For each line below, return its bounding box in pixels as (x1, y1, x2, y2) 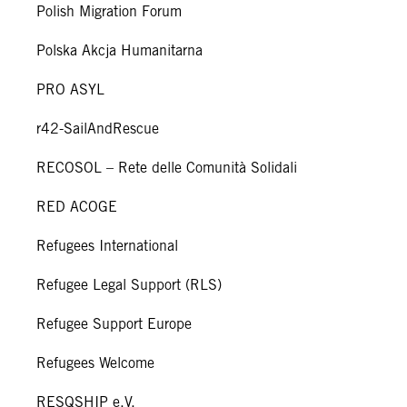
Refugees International (36, 237, 178, 255)
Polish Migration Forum (36, 3, 182, 21)
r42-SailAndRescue (36, 120, 159, 138)
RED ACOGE (36, 198, 117, 216)
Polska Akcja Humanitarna (36, 42, 203, 60)
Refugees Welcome (36, 354, 154, 372)
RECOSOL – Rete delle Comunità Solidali (36, 159, 297, 177)
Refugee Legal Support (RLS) (36, 276, 222, 294)
